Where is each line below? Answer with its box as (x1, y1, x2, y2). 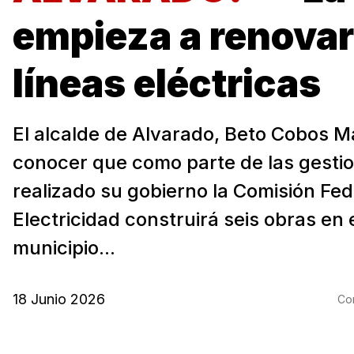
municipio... (13, 235, 115, 259)
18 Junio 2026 (13, 290, 105, 307)
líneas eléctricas (13, 59, 321, 107)
